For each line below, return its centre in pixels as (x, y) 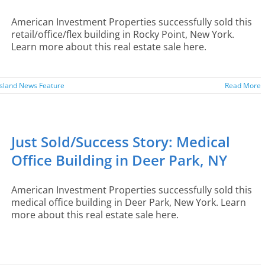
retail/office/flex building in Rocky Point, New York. (123, 34)
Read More (243, 85)
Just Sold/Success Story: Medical (121, 142)
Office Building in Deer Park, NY (119, 160)
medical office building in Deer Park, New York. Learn (129, 202)
